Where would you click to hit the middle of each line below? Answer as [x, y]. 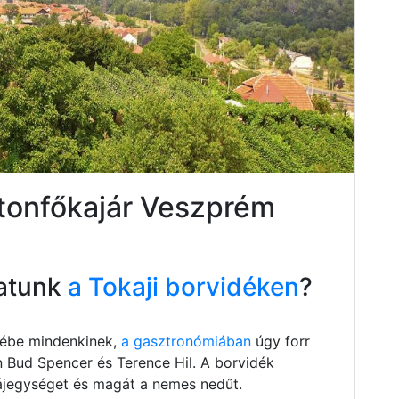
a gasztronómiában [186, 341]
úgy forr [281, 341]
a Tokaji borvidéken [180, 286]
